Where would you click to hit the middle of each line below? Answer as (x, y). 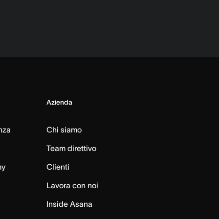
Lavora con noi (72, 185)
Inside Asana (69, 204)
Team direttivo (71, 148)
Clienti (58, 167)
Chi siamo (64, 130)
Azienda (59, 102)
